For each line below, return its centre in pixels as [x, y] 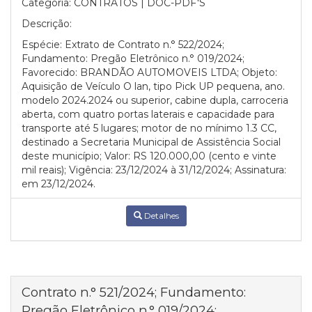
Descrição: [47, 24]
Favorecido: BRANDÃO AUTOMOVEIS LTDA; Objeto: [149, 72]
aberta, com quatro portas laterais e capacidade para [148, 114]
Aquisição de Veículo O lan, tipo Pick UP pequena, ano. [153, 86]
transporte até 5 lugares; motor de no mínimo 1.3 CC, [149, 128]
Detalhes [160, 216]
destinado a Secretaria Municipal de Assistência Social [151, 142]
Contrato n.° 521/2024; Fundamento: [134, 292]
